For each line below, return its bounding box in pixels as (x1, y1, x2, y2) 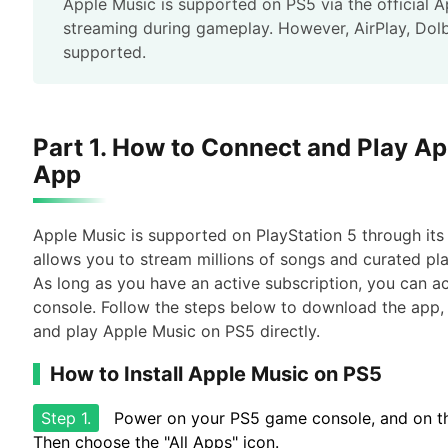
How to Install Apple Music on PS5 (50, 362, 382, 386)
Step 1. (41, 408, 91, 428)
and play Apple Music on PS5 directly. (33, 321, 320, 341)
